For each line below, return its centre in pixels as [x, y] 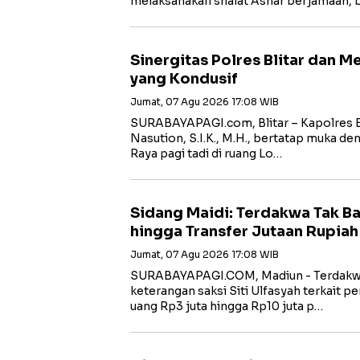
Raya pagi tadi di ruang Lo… [206, 153]
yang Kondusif [184, 78]
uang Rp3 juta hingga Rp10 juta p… [227, 306]
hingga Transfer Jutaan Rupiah [244, 231]
